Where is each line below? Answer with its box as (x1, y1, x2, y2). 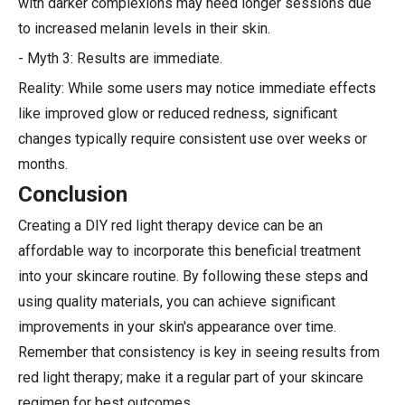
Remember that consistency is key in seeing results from (18, 343, 380, 361)
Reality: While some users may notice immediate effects (18, 79, 376, 97)
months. (18, 155, 68, 173)
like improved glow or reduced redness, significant (18, 104, 337, 122)
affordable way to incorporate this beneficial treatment (18, 241, 361, 259)
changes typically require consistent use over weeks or (18, 129, 367, 147)
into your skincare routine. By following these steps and (18, 267, 368, 285)
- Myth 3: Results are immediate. (18, 49, 222, 67)
